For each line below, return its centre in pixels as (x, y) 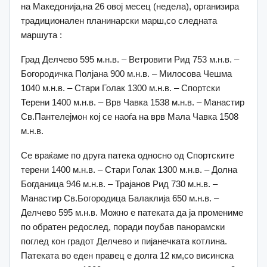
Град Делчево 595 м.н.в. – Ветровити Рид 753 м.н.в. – (130, 59)
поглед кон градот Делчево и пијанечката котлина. (124, 241)
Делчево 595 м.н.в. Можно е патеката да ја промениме (132, 212)
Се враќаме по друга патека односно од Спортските (128, 155)
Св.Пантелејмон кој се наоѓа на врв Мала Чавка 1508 (130, 116)
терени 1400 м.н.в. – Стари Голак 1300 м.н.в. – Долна (129, 169)
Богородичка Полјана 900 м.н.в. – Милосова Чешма (126, 73)
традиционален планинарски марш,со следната (119, 20)
